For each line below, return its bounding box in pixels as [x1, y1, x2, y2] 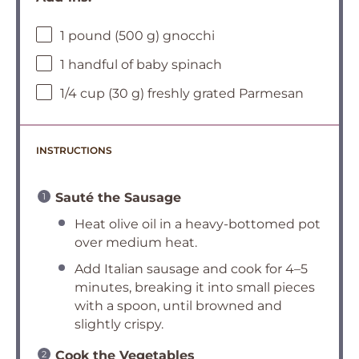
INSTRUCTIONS [36, 144, 112, 156]
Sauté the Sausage [55, 190, 181, 205]
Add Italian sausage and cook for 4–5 [75, 261, 308, 276]
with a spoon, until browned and [75, 298, 282, 313]
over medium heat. [75, 235, 197, 250]
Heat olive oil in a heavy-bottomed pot [75, 216, 321, 232]
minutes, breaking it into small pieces [75, 280, 315, 295]
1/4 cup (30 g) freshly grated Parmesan [60, 86, 304, 102]
